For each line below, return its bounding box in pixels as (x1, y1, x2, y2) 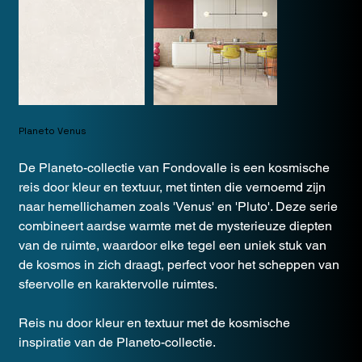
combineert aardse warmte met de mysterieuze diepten (18, 218, 332, 234)
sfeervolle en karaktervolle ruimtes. (18, 276, 217, 293)
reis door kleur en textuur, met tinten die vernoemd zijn (18, 179, 326, 196)
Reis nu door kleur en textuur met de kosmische (18, 315, 290, 331)
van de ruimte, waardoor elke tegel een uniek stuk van (18, 238, 326, 254)
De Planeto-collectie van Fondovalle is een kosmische (18, 160, 330, 176)
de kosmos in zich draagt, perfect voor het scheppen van (18, 257, 339, 273)
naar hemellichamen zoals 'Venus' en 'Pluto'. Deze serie (18, 199, 338, 215)
